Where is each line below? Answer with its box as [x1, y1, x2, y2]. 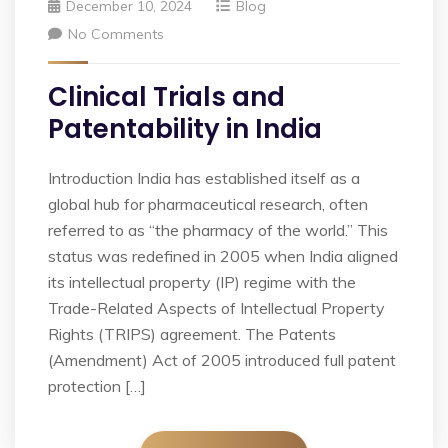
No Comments [68, 24, 164, 43]
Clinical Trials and [48, 78, 285, 115]
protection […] [48, 375, 146, 396]
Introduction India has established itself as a [48, 167, 360, 188]
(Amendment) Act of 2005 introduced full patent [48, 349, 396, 370]
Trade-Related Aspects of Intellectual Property [48, 297, 385, 318]
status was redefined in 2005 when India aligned [48, 245, 398, 266]
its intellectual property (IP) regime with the [48, 271, 356, 292]
